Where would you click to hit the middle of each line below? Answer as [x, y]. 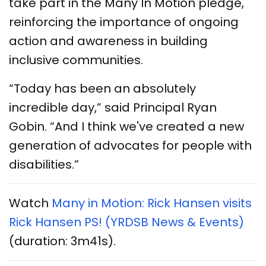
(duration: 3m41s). [62, 241]
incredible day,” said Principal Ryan [113, 107]
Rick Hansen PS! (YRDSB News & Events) [126, 222]
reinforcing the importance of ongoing [124, 22]
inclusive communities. [76, 60]
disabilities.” [44, 164]
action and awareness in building [108, 41]
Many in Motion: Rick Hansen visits [152, 203]
